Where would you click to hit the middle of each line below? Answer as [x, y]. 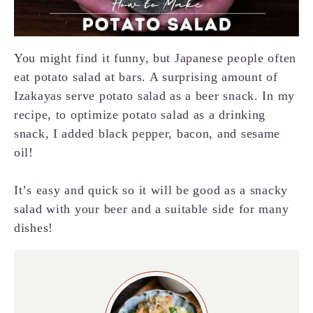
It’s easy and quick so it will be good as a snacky [151, 190]
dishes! [34, 228]
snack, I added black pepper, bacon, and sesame [147, 134]
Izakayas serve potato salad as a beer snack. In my [155, 96]
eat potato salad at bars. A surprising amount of [146, 77]
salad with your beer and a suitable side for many [152, 209]
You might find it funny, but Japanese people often [155, 58]
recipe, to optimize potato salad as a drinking [140, 115]
